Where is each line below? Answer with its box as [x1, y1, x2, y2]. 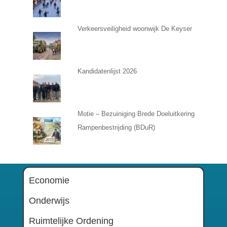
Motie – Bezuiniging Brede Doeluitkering [77, 109, 195, 118]
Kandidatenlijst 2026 [77, 67, 137, 75]
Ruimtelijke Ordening [28, 215, 113, 226]
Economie [28, 175, 69, 185]
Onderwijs [28, 195, 69, 206]
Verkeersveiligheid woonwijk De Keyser [77, 24, 192, 32]
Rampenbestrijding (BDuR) [77, 123, 155, 131]
